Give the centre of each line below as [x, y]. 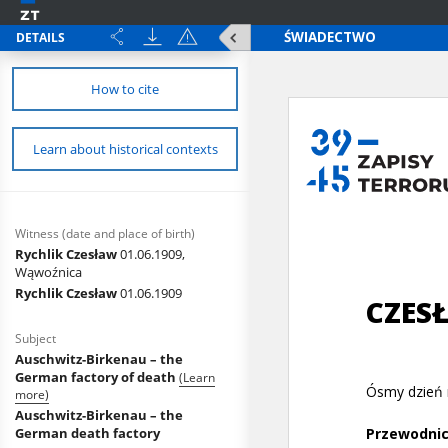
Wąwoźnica [48, 272]
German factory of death [97, 377]
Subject [35, 338]
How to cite [125, 89]
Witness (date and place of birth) [105, 233]
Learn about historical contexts [125, 149]
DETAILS [40, 37]
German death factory [87, 433]
